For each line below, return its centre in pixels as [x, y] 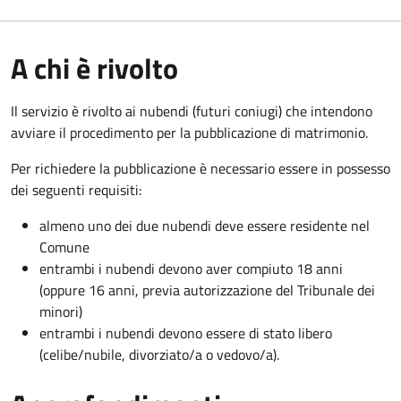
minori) [61, 311]
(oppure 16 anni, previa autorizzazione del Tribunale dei [207, 290]
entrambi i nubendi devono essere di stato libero [186, 333]
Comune [64, 247]
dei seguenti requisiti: [76, 189]
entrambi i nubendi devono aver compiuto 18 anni [191, 268]
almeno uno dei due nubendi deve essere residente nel [205, 225]
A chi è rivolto [94, 68]
